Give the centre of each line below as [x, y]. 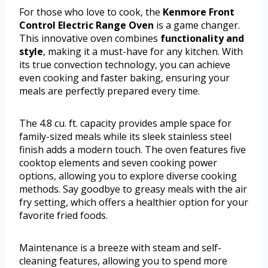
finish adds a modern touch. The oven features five [133, 149]
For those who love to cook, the [91, 12]
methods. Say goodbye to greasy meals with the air [133, 189]
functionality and [202, 38]
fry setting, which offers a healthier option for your [134, 202]
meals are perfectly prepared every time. [109, 91]
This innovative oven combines [90, 38]
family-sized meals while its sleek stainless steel [125, 136]
